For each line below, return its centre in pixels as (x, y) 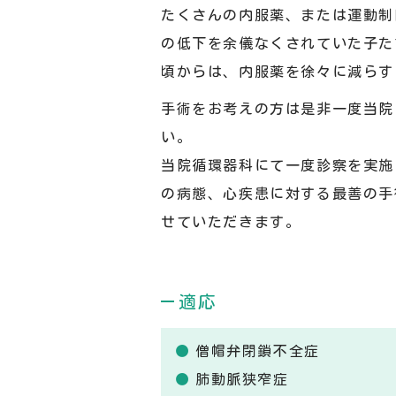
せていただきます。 (231, 222)
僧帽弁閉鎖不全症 (258, 351)
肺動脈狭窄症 (242, 379)
